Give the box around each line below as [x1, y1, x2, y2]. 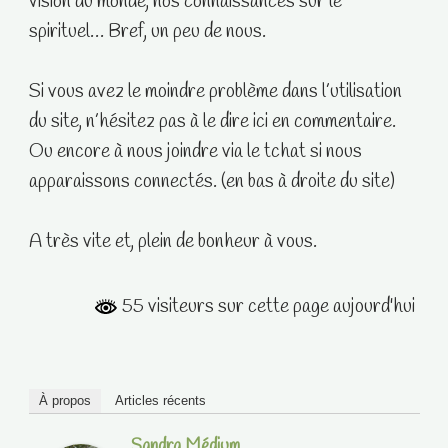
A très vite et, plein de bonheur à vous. [28, 229, 317, 256]
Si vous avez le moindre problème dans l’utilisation [28, 79, 402, 106]
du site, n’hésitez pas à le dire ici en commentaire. [28, 109, 396, 136]
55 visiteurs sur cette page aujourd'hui [117, 294, 415, 321]
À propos [38, 393, 91, 409]
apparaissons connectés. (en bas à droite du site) [28, 169, 395, 196]
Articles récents [114, 393, 206, 409]
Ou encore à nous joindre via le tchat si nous [28, 139, 362, 166]
